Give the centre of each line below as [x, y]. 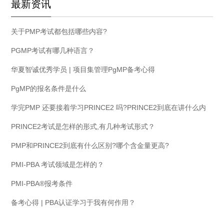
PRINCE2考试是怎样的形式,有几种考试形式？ [83, 126]
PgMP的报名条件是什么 [49, 88]
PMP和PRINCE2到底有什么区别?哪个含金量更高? [90, 145]
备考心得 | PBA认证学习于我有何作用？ [73, 202]
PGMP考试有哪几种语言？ [53, 50]
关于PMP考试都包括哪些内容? [59, 31]
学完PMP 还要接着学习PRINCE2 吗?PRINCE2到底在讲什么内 [109, 107]
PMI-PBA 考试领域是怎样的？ [58, 164]
